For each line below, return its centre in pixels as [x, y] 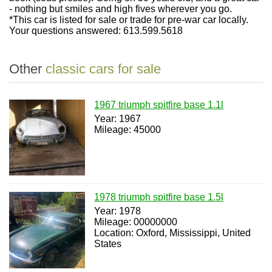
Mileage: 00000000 [136, 222]
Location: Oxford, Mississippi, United [173, 233]
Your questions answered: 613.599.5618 [96, 31]
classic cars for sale [103, 69]
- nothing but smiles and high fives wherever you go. [121, 9]
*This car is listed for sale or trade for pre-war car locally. [129, 20]
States [108, 244]
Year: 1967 [118, 119]
